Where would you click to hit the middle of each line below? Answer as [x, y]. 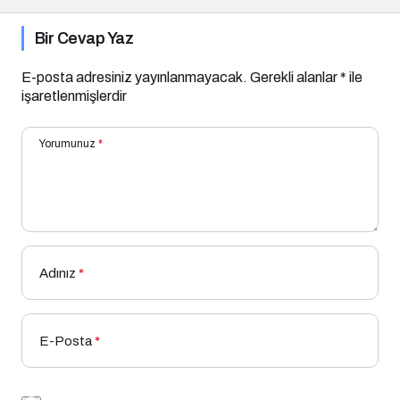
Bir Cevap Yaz [84, 38]
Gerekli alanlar [295, 77]
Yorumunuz [67, 143]
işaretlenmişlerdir [74, 96]
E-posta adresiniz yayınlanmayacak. [134, 77]
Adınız [58, 273]
